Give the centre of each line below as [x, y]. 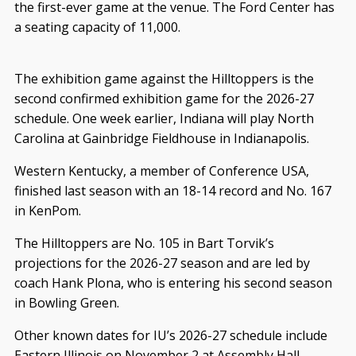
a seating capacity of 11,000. [97, 27]
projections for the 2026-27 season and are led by [162, 263]
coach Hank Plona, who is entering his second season [173, 282]
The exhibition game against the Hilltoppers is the [164, 78]
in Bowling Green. [66, 302]
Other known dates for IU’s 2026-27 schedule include [170, 335]
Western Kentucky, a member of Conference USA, [161, 170]
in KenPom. [47, 210]
